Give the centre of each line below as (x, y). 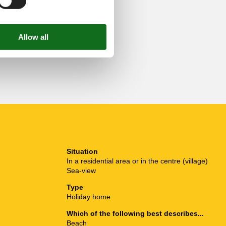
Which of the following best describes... (135, 213)
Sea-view (81, 170)
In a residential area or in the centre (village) (137, 161)
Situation (82, 151)
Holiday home (89, 196)
